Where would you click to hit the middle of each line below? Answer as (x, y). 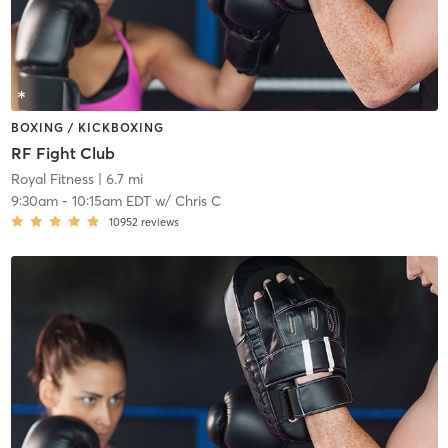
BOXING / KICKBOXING (87, 127)
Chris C (197, 201)
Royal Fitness (52, 179)
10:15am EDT (111, 201)
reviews (159, 222)
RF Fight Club (62, 153)
